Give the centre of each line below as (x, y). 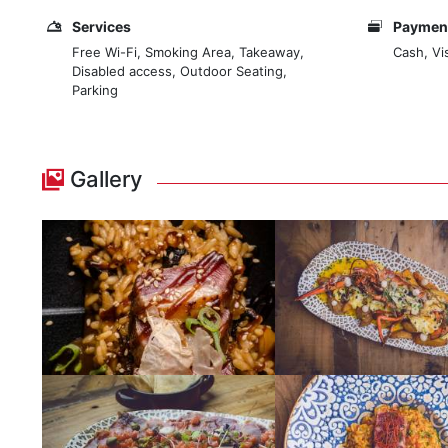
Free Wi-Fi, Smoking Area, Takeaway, (188, 52)
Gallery (103, 179)
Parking (95, 90)
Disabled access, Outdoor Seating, (179, 71)
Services (101, 26)
